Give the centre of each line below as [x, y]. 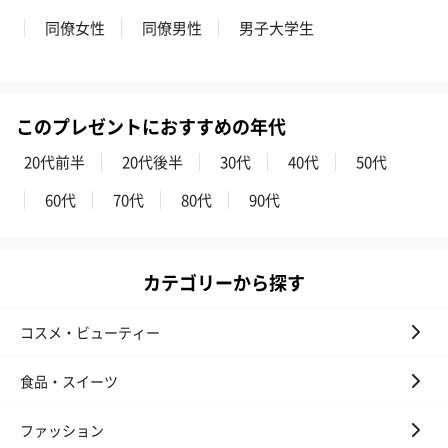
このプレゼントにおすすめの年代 [151, 125]
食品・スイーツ [69, 380]
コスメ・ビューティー [90, 331]
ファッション [62, 429]
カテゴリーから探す [224, 281]
